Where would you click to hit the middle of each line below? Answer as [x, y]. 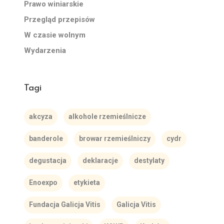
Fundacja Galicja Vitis [64, 204]
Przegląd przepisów [59, 19]
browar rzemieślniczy [114, 138]
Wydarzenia [45, 50]
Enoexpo [43, 182]
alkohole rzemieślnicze [107, 116]
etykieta [86, 182]
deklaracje [100, 160]
